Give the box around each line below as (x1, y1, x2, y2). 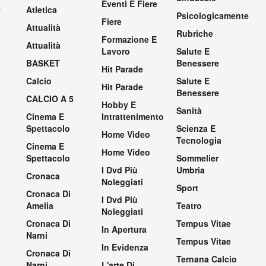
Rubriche (176, 27, 214, 40)
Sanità (176, 104, 202, 117)
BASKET (26, 57, 60, 69)
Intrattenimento (101, 110, 164, 123)
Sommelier (176, 152, 219, 164)
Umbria (176, 164, 205, 176)
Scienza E (176, 122, 216, 135)
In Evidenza (101, 241, 148, 254)
